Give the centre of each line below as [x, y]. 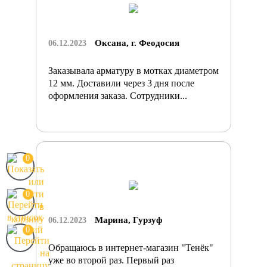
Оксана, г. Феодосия [137, 43]
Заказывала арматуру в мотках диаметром [133, 70]
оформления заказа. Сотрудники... [118, 95]
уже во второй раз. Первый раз [111, 260]
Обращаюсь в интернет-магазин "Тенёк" [131, 247]
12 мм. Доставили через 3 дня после [121, 83]
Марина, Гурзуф [128, 220]
